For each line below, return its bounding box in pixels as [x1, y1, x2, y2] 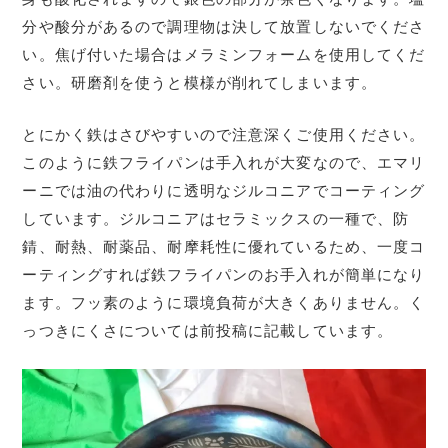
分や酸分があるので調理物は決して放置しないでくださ [22, 17, 426, 36]
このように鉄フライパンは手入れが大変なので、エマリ [22, 153, 426, 172]
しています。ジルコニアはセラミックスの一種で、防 [22, 209, 410, 228]
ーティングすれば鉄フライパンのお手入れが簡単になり [22, 265, 426, 284]
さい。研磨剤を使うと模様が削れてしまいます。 [22, 73, 378, 92]
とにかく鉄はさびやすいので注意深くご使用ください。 [22, 125, 426, 144]
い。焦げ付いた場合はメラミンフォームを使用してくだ [22, 45, 426, 64]
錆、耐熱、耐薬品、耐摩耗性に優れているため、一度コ [22, 237, 426, 256]
